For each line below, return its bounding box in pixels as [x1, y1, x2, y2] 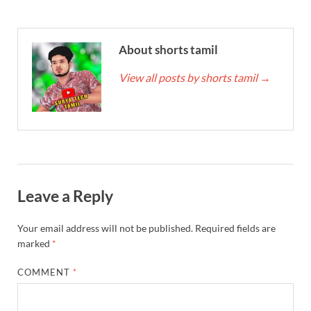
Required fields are [195, 221, 276, 234]
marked [17, 237, 52, 249]
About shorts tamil [119, 42, 218, 58]
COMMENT [17, 266, 74, 278]
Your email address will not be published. [17, 221, 193, 234]
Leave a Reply [17, 186, 113, 206]
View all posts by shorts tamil [119, 71, 260, 85]
